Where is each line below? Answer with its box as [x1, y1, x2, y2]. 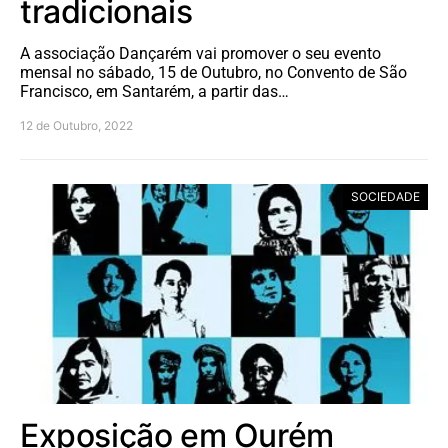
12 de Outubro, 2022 [20, 118, 133, 134]
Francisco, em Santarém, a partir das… [20, 82, 289, 102]
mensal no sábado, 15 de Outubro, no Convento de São [20, 63, 407, 83]
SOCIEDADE [351, 189, 420, 205]
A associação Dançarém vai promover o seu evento [20, 44, 381, 64]
